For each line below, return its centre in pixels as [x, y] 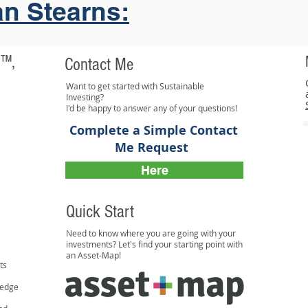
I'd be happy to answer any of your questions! [152, 108]
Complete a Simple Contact [153, 130]
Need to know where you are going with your [151, 233]
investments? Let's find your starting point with [154, 244]
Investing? [86, 97]
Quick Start [100, 212]
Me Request [153, 147]
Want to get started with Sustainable [135, 86]
